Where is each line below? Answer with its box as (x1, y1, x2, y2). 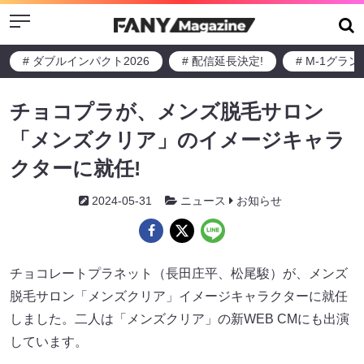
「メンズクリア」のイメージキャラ (10, 128, 345, 151)
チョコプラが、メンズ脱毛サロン (10, 100, 324, 123)
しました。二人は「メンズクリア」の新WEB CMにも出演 (10, 312, 349, 326)
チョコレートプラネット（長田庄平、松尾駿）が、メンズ (10, 266, 348, 280)
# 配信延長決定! (182, 54, 263, 67)
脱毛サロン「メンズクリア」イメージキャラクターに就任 (10, 289, 348, 303)
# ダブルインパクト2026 (23, 54, 149, 67)
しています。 (10, 335, 88, 349)
